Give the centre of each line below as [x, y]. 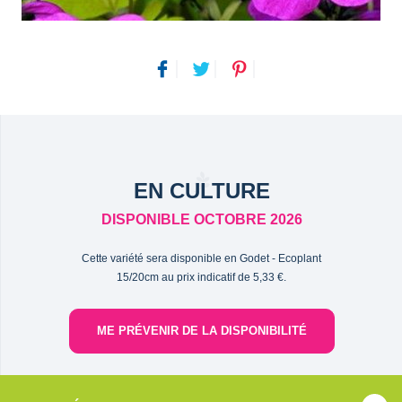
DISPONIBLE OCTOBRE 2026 [201, 219]
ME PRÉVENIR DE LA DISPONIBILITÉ [201, 330]
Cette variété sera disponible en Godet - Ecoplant [201, 258]
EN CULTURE [201, 190]
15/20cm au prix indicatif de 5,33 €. [201, 277]
